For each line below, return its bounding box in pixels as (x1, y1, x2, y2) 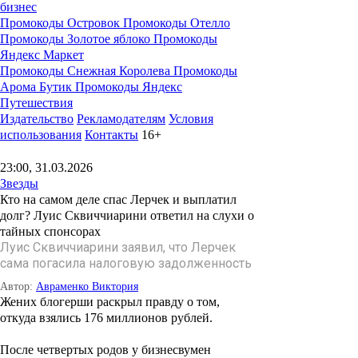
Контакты (85, 128, 138, 142)
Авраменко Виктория (36, 280, 138, 293)
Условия (169, 112, 213, 126)
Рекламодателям (77, 112, 165, 126)
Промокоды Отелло (123, 16, 230, 30)
